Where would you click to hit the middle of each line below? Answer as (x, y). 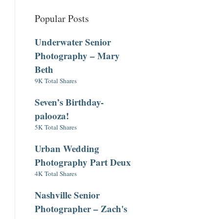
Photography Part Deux (83, 162)
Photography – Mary (77, 56)
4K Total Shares (56, 174)
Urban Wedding (67, 149)
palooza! (52, 116)
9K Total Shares (56, 81)
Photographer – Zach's (81, 209)
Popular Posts (62, 19)
